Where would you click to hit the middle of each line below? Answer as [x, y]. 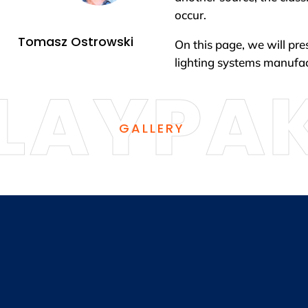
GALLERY [152, 128]
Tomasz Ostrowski [76, 42]
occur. [190, 15]
